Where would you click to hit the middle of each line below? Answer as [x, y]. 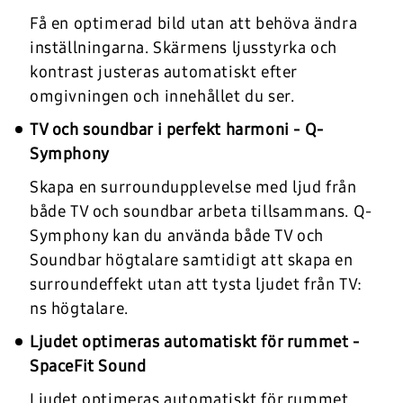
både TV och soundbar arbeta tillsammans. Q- [201, 211]
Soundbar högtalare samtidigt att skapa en [192, 260]
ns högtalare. [79, 308]
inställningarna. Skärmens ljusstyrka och [184, 47]
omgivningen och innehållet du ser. [162, 96]
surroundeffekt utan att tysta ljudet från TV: [197, 284]
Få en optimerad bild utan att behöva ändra [194, 23]
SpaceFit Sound [88, 366]
